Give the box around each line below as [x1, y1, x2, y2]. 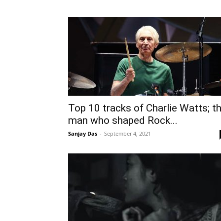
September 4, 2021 [104, 130, 151, 137]
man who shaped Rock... [68, 114, 178, 126]
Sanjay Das [68, 130, 97, 137]
